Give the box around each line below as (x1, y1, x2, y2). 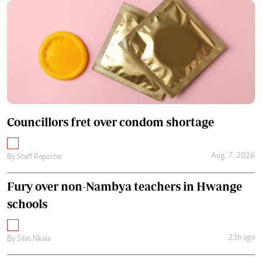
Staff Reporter (17, 153, 63, 161)
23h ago (227, 234, 255, 243)
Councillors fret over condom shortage (7, 115, 214, 129)
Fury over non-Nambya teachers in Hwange (7, 179, 242, 193)
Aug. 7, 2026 (211, 152, 255, 161)
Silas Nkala (17, 235, 51, 243)
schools (7, 196, 47, 211)
